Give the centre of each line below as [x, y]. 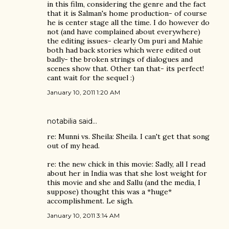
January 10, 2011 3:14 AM [83, 215]
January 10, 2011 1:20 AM [84, 92]
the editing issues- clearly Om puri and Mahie [125, 41]
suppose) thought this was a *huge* [109, 192]
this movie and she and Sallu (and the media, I [124, 182]
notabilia [62, 121]
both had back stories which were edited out [124, 50]
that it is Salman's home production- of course [127, 13]
